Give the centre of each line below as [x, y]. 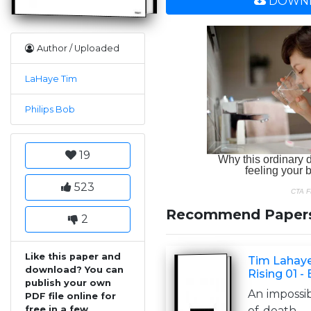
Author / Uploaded [78, 48]
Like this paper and [73, 256]
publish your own [68, 283]
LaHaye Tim [51, 78]
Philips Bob [50, 109]
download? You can [74, 269]
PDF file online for [70, 296]
